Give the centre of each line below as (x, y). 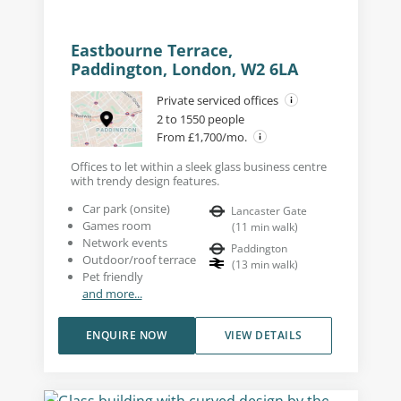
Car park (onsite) (126, 208)
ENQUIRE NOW (126, 335)
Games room (116, 225)
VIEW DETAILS (263, 335)
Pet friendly (112, 276)
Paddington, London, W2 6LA (184, 68)
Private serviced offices (218, 100)
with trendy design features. (145, 180)
